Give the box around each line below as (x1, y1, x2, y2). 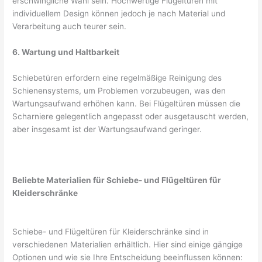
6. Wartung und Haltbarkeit (12, 47, 120, 57)
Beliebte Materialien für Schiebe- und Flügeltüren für (12, 175, 222, 185)
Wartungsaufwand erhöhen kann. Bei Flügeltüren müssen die (12, 98, 241, 108)
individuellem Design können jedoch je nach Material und (12, 8, 226, 18)
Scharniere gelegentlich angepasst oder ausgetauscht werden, (12, 111, 249, 121)
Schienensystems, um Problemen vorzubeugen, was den (12, 85, 226, 95)
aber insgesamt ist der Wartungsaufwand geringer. (12, 124, 202, 134)
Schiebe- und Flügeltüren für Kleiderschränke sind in (12, 227, 209, 237)
